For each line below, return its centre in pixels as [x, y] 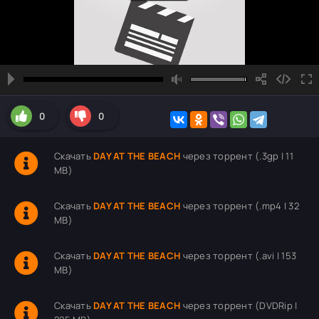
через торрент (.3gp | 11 [237, 156]
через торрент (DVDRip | [239, 305]
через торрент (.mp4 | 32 [240, 206]
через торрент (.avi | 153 [239, 256]
